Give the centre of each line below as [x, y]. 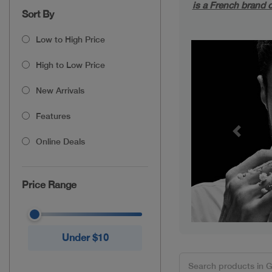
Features [53, 116]
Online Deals [60, 141]
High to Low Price [70, 65]
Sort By [38, 14]
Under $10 [85, 237]
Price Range [49, 185]
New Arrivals [60, 90]
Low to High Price [70, 39]
